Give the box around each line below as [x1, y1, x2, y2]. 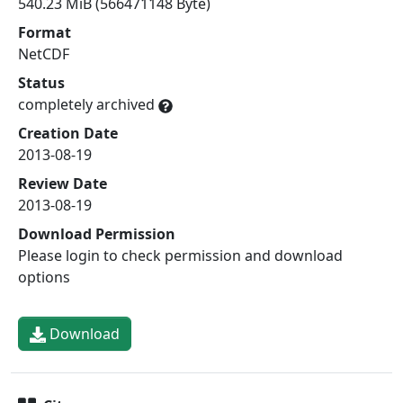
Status [18, 73, 65, 94]
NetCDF [18, 44, 69, 65]
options [18, 267, 70, 288]
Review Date [18, 174, 107, 194]
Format [18, 22, 71, 43]
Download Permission [18, 224, 175, 245]
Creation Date [18, 123, 118, 144]
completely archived [18, 94, 155, 115]
